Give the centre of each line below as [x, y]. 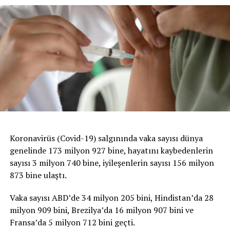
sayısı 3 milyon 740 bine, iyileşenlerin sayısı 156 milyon [112, 163]
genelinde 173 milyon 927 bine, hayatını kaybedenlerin [111, 151]
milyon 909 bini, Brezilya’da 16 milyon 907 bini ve [101, 210]
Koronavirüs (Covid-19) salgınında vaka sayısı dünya [106, 138]
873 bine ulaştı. [38, 175]
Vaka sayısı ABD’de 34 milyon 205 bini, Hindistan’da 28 [111, 198]
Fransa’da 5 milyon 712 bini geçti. [72, 223]
